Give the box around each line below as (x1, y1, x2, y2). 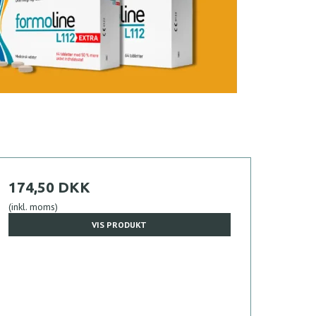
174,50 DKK (8, 178, 90, 196)
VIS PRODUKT (92, 219, 147, 230)
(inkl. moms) (8, 200, 58, 214)
